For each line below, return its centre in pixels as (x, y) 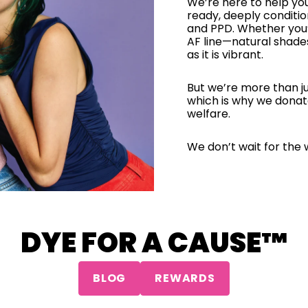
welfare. (209, 114)
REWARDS (185, 278)
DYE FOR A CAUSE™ (154, 243)
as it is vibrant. (225, 54)
